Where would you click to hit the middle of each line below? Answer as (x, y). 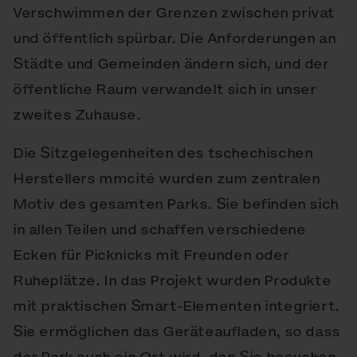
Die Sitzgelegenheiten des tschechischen (163, 153)
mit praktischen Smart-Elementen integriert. (176, 306)
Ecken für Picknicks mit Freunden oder (151, 255)
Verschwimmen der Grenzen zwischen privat (174, 13)
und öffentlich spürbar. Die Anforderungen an (175, 38)
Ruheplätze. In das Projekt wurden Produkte (172, 280)
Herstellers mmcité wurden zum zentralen (167, 178)
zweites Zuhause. (77, 115)
